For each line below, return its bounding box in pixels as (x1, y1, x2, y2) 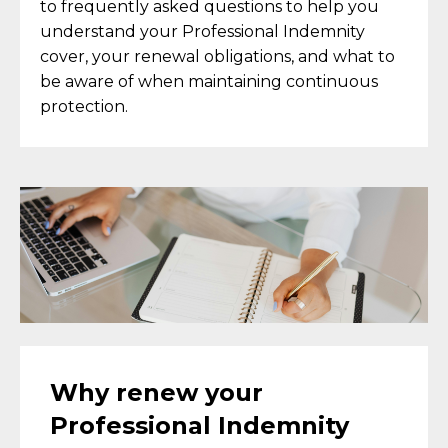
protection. (40, 97, 128, 116)
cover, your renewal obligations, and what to (40, 47, 395, 66)
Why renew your (50, 378, 263, 407)
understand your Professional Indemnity (40, 22, 365, 41)
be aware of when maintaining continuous (40, 72, 378, 91)
